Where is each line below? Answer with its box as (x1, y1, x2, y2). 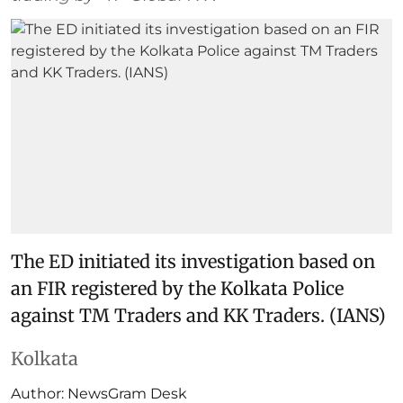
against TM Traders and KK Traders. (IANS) (11, 303, 386, 327)
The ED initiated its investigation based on (11, 249, 375, 273)
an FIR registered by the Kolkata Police (11, 276, 344, 300)
